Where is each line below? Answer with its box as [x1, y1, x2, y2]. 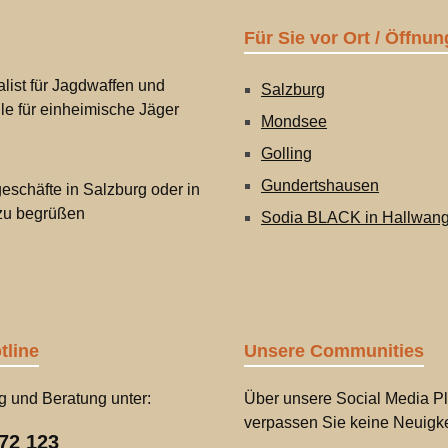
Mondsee [261, 113, 327, 130]
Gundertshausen [261, 177, 379, 194]
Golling [261, 145, 312, 162]
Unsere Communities [244, 341, 424, 361]
